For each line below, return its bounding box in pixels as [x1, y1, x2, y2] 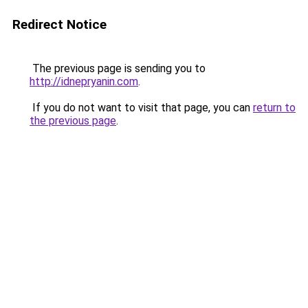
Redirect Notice [12, 16, 107, 32]
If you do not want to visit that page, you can [30, 101, 253, 114]
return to [253, 101, 296, 114]
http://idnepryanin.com [30, 75, 138, 88]
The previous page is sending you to [30, 62, 206, 75]
